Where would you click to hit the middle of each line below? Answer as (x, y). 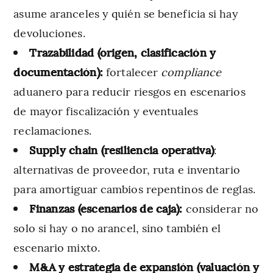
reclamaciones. (52, 130)
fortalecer (132, 71)
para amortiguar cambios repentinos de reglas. (134, 188)
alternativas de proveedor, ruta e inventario (127, 169)
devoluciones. (49, 32)
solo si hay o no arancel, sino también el (117, 227)
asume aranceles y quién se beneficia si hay (126, 13)
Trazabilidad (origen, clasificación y (123, 52)
